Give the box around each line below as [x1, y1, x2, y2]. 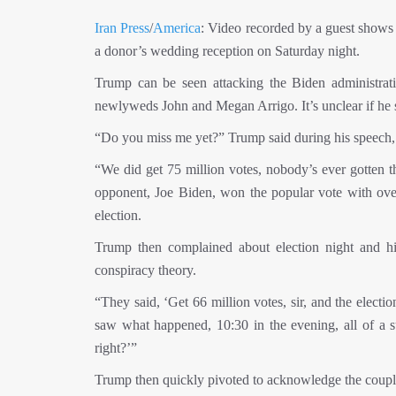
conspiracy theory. [95, 263, 196, 278]
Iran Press [95, 20, 150, 35]
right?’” [95, 340, 137, 355]
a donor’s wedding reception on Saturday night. [95, 43, 360, 58]
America [153, 20, 202, 35]
